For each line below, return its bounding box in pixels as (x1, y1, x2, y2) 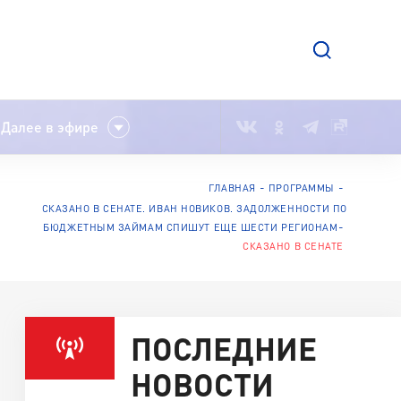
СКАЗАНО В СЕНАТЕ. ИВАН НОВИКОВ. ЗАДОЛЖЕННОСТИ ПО (41, 202, 347, 214)
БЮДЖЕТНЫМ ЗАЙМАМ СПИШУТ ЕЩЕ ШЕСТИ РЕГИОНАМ (43, 221, 338, 233)
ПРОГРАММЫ (268, 182, 335, 193)
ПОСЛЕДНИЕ (131, 328, 317, 367)
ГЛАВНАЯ (208, 182, 256, 193)
